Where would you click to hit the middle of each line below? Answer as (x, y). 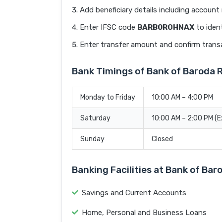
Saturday (95, 118)
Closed (162, 139)
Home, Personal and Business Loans (144, 213)
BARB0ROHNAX (166, 28)
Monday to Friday (108, 98)
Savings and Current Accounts (134, 193)
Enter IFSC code (109, 28)
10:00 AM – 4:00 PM (182, 98)
